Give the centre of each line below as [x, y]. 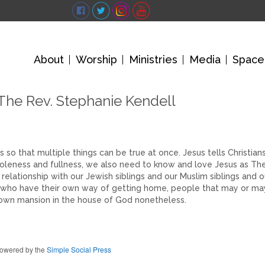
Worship [96, 59]
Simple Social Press [79, 250]
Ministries [153, 59]
